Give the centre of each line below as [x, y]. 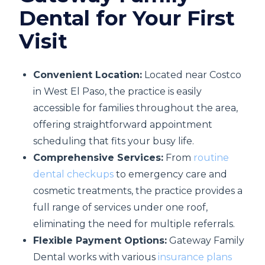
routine [211, 158]
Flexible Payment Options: [100, 240]
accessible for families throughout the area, [135, 108]
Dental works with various [96, 257]
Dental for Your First [127, 18]
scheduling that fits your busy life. [114, 141]
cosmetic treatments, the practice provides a [138, 191]
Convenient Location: [88, 75]
